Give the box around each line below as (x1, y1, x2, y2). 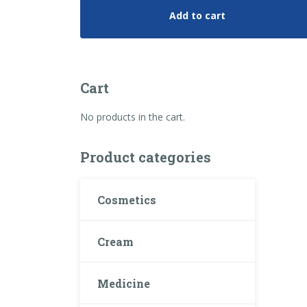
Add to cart (169, 9, 225, 23)
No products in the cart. (80, 110, 185, 124)
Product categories (80, 148, 211, 167)
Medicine (97, 275, 150, 291)
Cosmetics (97, 192, 156, 207)
